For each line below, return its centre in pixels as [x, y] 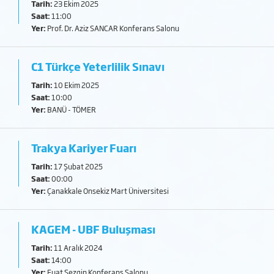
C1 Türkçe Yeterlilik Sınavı [98, 66]
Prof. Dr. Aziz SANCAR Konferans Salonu [113, 28]
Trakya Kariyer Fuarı [84, 148]
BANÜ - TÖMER [71, 109]
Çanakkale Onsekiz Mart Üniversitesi [108, 191]
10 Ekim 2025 [76, 85]
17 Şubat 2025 [78, 166]
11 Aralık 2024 [78, 248]
